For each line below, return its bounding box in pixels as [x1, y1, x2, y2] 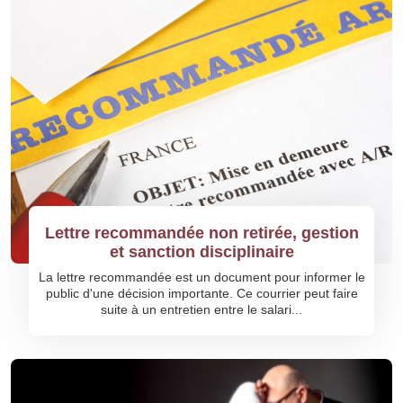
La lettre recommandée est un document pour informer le [38, 270, 365, 284]
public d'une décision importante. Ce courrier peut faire [45, 286, 358, 300]
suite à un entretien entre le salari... [101, 302, 302, 317]
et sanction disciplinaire [109, 243, 294, 261]
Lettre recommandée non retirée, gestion [44, 224, 359, 242]
